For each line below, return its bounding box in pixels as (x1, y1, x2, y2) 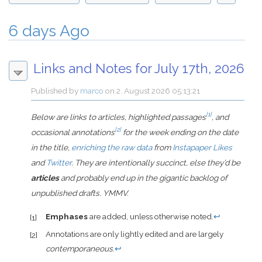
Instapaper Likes (173, 143, 233, 153)
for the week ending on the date (121, 127, 239, 137)
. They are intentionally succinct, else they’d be (71, 158, 241, 168)
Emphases (45, 212, 88, 222)
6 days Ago (9, 22, 89, 40)
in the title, (31, 143, 72, 153)
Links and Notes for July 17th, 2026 (33, 61, 244, 77)
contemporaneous (45, 244, 113, 254)
